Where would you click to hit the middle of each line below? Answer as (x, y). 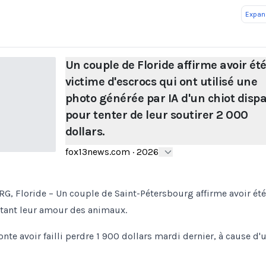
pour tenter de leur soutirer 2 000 (156, 115)
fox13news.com (97, 152)
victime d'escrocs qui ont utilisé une (161, 82)
